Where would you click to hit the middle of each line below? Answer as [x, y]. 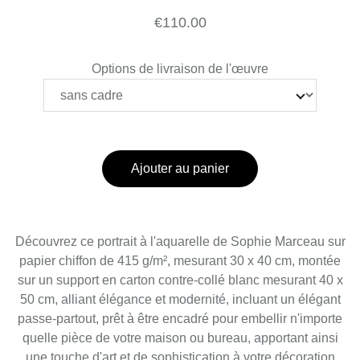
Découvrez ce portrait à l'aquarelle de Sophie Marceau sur [180, 241]
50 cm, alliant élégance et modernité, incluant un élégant [180, 299]
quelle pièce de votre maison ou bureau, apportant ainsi [180, 337]
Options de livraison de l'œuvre [180, 68]
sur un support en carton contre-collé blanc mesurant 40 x [180, 280]
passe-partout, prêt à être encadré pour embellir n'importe [180, 318]
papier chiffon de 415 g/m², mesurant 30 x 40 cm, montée [180, 260]
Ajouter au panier [180, 168]
